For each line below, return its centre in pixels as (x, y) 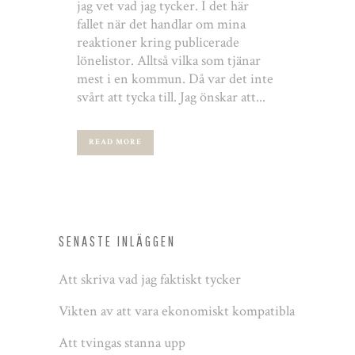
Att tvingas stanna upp (122, 343)
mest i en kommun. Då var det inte (175, 79)
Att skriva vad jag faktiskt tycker (150, 280)
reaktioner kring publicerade (158, 43)
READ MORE (115, 143)
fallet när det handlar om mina (161, 25)
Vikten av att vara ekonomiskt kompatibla (177, 311)
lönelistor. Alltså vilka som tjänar (169, 61)
